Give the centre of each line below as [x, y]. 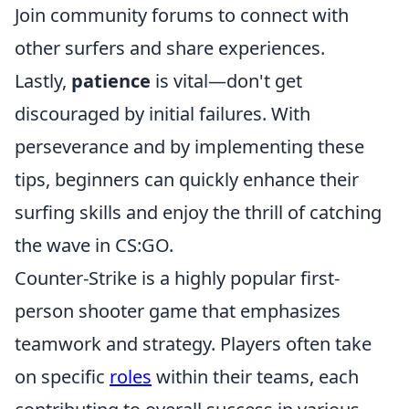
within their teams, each [255, 376]
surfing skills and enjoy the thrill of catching [198, 212]
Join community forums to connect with [182, 15]
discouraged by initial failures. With [163, 113]
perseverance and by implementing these [189, 146]
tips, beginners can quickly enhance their [187, 179]
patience [111, 80]
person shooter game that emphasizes [178, 310]
